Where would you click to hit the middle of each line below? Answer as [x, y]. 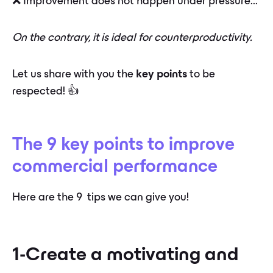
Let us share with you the [74, 75]
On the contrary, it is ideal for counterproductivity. [132, 38]
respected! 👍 [46, 92]
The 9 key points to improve [123, 146]
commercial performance [115, 168]
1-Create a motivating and [126, 256]
